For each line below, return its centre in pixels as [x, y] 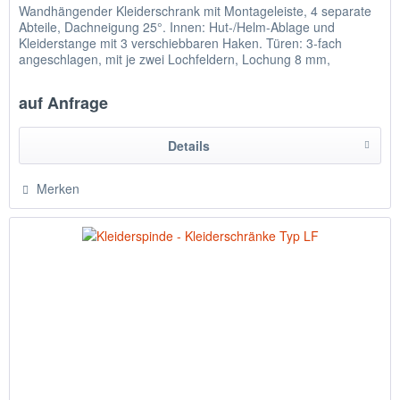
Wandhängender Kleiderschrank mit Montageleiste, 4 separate [196, 11]
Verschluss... [55, 75]
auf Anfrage [64, 103]
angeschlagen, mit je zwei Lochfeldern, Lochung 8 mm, [175, 59]
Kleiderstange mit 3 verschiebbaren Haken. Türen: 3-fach [181, 43]
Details [188, 146]
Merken [58, 189]
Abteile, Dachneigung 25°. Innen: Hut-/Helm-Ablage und [177, 27]
